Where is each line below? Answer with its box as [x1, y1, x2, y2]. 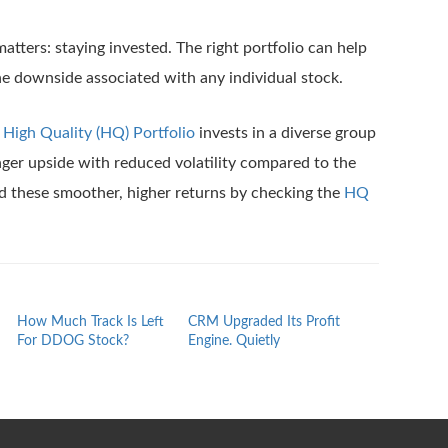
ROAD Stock [359, 334, 438, 348]
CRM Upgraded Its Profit [187, 315, 340, 329]
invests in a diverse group [195, 125, 376, 141]
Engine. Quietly [187, 334, 280, 348]
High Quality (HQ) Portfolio [3, 125, 195, 141]
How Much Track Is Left [16, 315, 164, 329]
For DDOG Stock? [16, 334, 129, 348]
